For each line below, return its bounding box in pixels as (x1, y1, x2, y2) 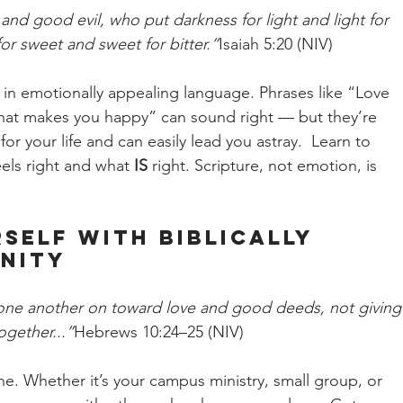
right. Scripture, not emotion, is (148, 156, 381, 175)
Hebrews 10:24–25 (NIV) (74, 322, 244, 342)
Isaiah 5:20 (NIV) (218, 34, 333, 54)
